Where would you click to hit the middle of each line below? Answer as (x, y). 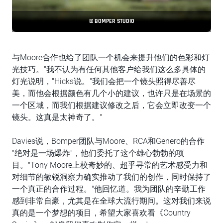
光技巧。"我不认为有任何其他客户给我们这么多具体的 (109, 69)
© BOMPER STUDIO (111, 21)
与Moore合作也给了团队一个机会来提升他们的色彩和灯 (111, 57)
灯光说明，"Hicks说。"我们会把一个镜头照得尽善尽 (104, 81)
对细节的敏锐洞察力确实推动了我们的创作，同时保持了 (111, 177)
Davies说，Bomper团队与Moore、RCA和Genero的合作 (108, 141)
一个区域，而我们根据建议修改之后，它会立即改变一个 (111, 105)
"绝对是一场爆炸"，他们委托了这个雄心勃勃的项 (98, 153)
